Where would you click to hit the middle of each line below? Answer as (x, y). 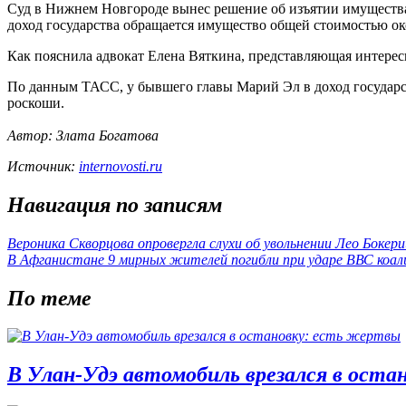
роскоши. (36, 102)
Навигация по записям (115, 204)
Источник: (43, 166)
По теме (49, 298)
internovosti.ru (121, 166)
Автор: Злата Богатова (83, 135)
